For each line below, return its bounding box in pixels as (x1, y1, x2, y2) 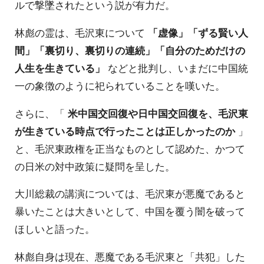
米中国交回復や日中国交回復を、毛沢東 (68, 105, 248, 120)
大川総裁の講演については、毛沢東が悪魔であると (15, 186, 245, 201)
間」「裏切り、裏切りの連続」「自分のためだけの (15, 42, 245, 57)
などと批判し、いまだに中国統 (105, 60, 248, 75)
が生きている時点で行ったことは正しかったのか (15, 123, 235, 138)
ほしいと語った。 (15, 222, 95, 236)
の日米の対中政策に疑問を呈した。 (15, 159, 175, 173)
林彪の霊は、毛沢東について (15, 25, 148, 39)
